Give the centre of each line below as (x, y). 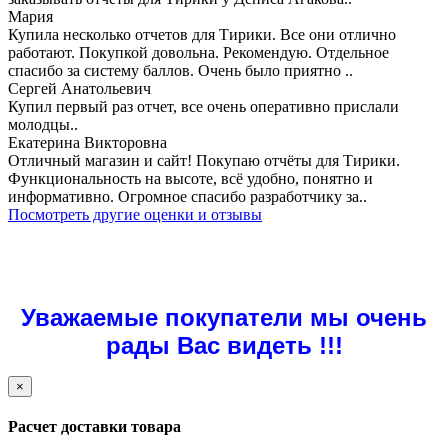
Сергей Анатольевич (79, 88)
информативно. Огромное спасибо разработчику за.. (187, 196)
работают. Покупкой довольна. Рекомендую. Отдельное (198, 52)
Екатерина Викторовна (87, 142)
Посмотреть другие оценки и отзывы (135, 214)
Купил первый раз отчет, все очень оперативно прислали (203, 106)
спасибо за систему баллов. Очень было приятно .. (180, 70)
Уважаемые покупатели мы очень (224, 317)
